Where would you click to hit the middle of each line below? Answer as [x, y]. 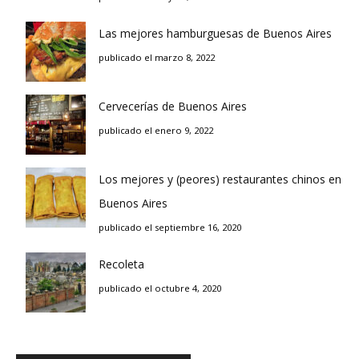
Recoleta [121, 264]
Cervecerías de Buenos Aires [173, 106]
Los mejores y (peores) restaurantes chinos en [220, 179]
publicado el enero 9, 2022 [156, 130]
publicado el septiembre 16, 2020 [170, 227]
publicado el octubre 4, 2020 [160, 288]
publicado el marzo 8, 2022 [157, 57]
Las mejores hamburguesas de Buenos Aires [215, 33]
